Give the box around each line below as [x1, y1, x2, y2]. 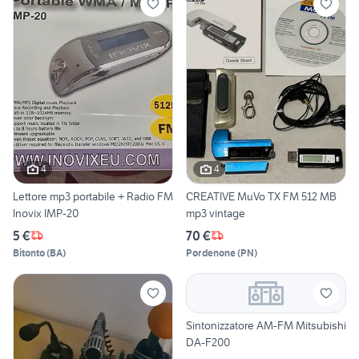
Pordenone [186, 246, 236, 259]
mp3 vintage [186, 205, 245, 220]
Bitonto [13, 246, 45, 259]
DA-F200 [186, 334, 230, 349]
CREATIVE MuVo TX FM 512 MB [186, 188, 337, 204]
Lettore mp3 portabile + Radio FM [13, 188, 173, 204]
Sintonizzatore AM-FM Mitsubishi [186, 317, 346, 333]
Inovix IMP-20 [13, 205, 79, 220]
